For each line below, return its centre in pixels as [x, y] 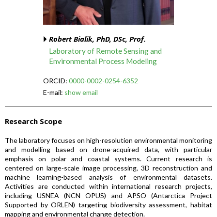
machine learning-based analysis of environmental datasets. [108, 177]
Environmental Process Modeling [103, 61]
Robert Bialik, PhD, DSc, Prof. [97, 39]
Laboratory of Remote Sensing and [105, 51]
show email [81, 92]
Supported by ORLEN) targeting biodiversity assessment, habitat [108, 205]
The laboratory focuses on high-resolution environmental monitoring [108, 140]
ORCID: [56, 81]
